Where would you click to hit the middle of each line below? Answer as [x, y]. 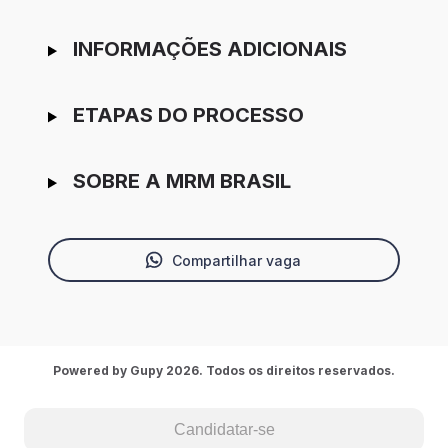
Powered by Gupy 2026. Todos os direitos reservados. [224, 371]
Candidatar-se [224, 429]
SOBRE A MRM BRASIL [181, 181]
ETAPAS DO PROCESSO [188, 115]
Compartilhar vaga [236, 260]
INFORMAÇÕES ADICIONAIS [209, 49]
